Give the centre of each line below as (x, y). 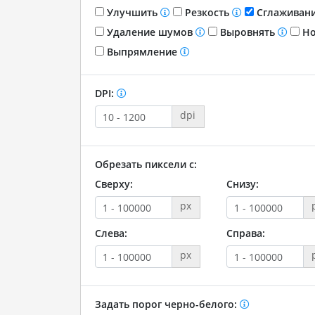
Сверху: (114, 184)
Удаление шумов (149, 32)
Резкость (207, 13)
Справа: (245, 233)
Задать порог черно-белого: (167, 304)
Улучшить (132, 13)
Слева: (111, 233)
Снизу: (242, 184)
